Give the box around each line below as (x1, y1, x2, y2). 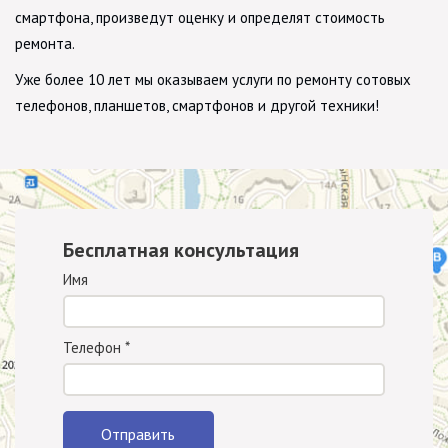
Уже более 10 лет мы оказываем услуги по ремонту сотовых (15, 69, 411, 89)
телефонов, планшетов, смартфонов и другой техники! (15, 95, 379, 115)
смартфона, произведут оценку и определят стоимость (15, 7, 385, 27)
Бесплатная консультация (63, 236, 299, 263)
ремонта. (15, 33, 75, 53)
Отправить (101, 423, 176, 444)
